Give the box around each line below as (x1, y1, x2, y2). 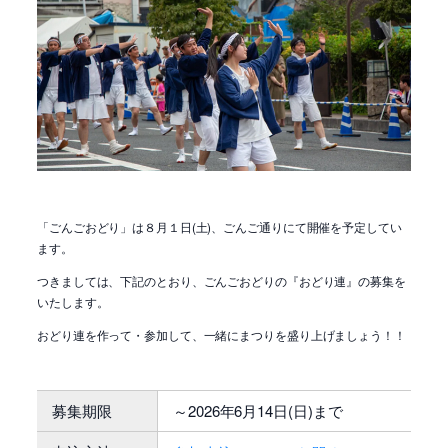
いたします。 (37, 293, 109, 310)
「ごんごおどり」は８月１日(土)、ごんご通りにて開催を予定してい (37, 218, 402, 235)
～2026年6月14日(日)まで (173, 400, 343, 421)
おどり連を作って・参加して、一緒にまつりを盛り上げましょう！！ (37, 326, 406, 343)
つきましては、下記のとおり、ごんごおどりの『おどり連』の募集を (37, 272, 406, 289)
